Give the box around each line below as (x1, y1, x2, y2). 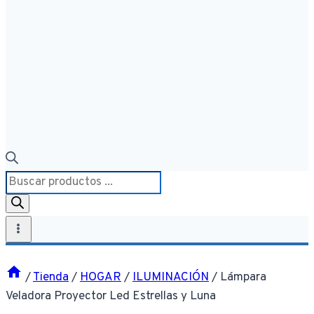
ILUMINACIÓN (132, 269, 209, 285)
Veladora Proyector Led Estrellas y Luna (6, 288, 216, 304)
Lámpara (220, 269, 266, 285)
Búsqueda (5, 172, 58, 187)
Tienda (33, 269, 69, 285)
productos (5, 210, 58, 225)
